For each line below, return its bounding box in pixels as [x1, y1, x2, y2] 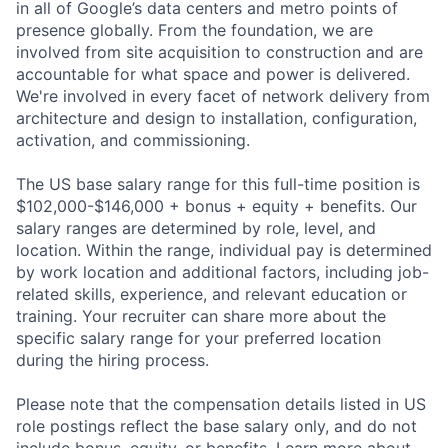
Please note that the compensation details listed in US [16, 394, 426, 415]
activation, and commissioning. [16, 130, 250, 151]
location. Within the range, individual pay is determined [16, 240, 432, 261]
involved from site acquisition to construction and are [16, 42, 423, 63]
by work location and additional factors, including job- [16, 262, 429, 283]
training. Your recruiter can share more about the [16, 306, 386, 327]
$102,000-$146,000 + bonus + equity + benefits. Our [16, 196, 417, 217]
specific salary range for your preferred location [16, 328, 381, 349]
